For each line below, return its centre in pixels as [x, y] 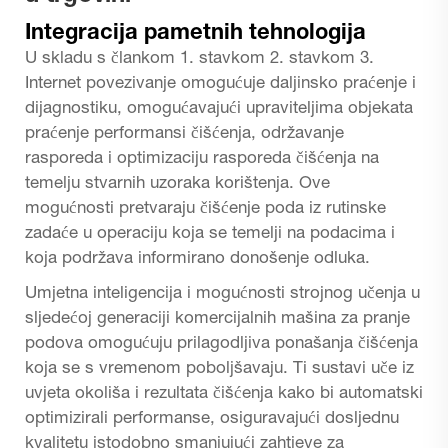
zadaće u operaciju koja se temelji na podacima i [210, 234]
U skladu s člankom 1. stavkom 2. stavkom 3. [199, 59]
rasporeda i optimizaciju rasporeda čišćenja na [202, 159]
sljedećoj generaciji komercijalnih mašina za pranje [217, 319]
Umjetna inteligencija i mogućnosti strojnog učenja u [222, 294]
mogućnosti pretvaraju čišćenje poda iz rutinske [205, 209]
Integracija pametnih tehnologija [195, 33]
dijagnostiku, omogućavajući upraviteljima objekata [219, 109]
